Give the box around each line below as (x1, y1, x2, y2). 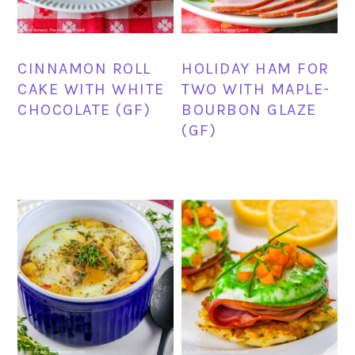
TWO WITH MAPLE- (181, 79, 330, 98)
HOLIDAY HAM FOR (181, 59, 330, 78)
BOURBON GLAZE (181, 100, 317, 119)
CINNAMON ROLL (17, 59, 151, 78)
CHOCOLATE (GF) (17, 100, 151, 119)
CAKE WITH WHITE (17, 79, 165, 98)
